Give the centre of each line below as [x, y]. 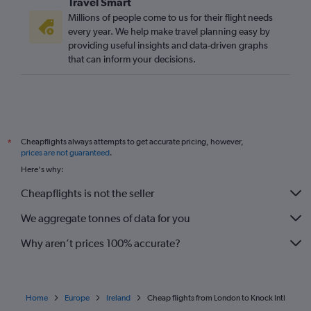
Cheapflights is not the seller [87, 193]
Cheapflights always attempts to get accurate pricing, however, [132, 142]
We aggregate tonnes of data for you [106, 218]
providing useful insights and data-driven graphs [168, 45]
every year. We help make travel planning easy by [169, 32]
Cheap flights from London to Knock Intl [216, 298]
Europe [77, 298]
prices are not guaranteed [65, 153]
